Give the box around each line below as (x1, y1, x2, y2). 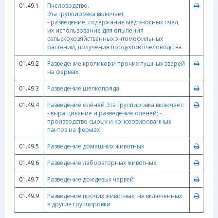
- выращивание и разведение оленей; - (47, 109, 162, 117)
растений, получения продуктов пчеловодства (47, 43, 182, 51)
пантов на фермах (47, 126, 100, 134)
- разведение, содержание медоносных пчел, (47, 18, 180, 26)
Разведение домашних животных (47, 142, 144, 150)
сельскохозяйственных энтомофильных (47, 35, 163, 43)
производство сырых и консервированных (47, 117, 171, 126)
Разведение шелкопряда (47, 84, 119, 92)
